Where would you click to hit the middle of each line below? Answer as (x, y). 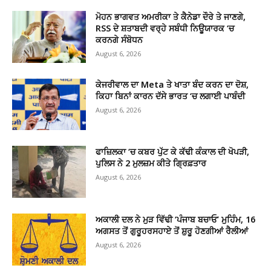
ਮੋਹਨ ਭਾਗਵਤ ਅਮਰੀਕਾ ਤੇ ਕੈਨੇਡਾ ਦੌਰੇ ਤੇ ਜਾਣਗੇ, (171, 17)
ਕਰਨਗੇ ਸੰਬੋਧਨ (119, 40)
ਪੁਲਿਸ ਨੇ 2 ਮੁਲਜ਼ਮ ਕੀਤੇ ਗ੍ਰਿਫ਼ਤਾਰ (151, 163)
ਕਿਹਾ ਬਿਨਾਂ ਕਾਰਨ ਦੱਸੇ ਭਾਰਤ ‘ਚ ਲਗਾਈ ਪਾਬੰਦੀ (171, 96)
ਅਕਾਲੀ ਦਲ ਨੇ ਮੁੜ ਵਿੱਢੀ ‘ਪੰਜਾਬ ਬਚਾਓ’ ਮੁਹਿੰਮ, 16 (176, 220)
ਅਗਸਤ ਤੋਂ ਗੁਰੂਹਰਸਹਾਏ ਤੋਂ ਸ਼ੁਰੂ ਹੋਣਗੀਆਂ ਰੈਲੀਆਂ (172, 231)
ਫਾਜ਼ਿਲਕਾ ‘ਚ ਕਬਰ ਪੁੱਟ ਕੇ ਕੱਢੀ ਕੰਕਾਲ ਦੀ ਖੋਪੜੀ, (173, 152)
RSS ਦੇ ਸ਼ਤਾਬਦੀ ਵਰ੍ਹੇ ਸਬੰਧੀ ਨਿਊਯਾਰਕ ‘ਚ (165, 28)
